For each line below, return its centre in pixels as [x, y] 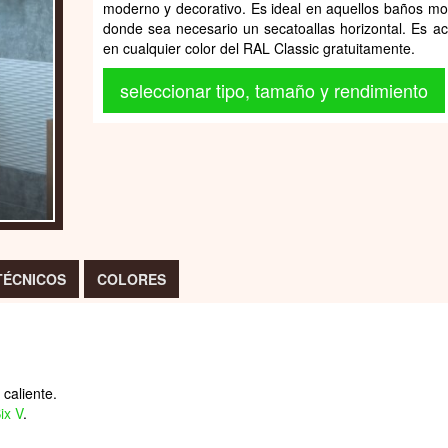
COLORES [131, 279]
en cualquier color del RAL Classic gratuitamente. [258, 47]
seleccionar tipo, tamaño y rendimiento [273, 89]
